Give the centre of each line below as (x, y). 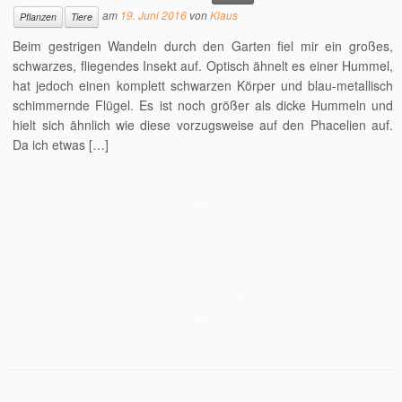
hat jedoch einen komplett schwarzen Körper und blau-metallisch (203, 85)
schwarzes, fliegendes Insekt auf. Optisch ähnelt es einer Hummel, (203, 66)
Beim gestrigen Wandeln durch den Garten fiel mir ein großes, (203, 46)
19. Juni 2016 (154, 15)
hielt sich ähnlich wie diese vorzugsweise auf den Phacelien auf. (203, 125)
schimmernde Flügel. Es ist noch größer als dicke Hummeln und (203, 105)
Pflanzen (39, 17)
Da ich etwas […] (61, 144)
